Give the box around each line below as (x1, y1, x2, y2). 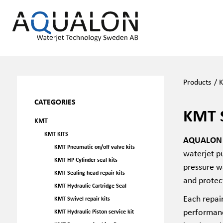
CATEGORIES (34, 96, 76, 107)
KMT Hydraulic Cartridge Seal (54, 182, 126, 189)
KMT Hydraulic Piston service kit (54, 208, 134, 215)
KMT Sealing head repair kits (54, 169, 125, 176)
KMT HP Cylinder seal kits (54, 156, 117, 163)
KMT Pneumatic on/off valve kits (54, 143, 135, 150)
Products (183, 76, 211, 87)
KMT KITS (44, 130, 68, 137)
